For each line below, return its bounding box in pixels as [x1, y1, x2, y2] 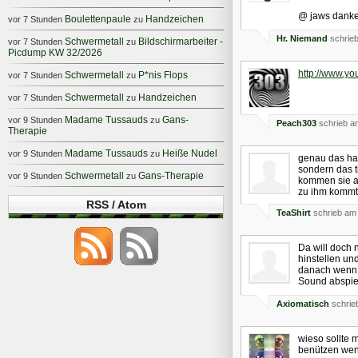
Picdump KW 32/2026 [8, 47, 102, 58]
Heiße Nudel [162, 148, 217, 159]
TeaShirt [276, 207, 311, 217]
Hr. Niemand [276, 33, 328, 43]
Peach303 [276, 117, 316, 128]
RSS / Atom [86, 198, 146, 211]
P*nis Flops [138, 70, 188, 81]
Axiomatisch [276, 298, 329, 308]
